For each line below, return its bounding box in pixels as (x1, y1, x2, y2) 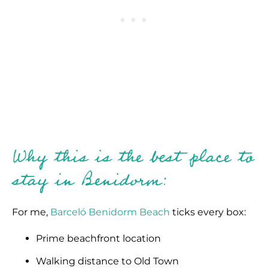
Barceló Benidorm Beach (50, 206, 170, 218)
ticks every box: (170, 206, 246, 218)
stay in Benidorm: (12, 164, 167, 197)
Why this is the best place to (12, 141, 253, 173)
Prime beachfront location (36, 233, 161, 244)
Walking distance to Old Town (36, 255, 179, 267)
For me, (12, 206, 50, 218)
